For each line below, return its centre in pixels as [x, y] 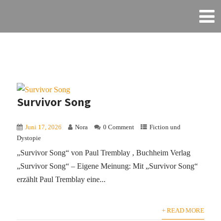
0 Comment [119, 128]
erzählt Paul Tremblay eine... [61, 180]
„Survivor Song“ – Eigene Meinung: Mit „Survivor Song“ [108, 166]
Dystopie [29, 138]
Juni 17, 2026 [44, 128]
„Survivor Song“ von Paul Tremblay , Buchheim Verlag [104, 153]
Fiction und [165, 128]
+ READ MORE [183, 211]
